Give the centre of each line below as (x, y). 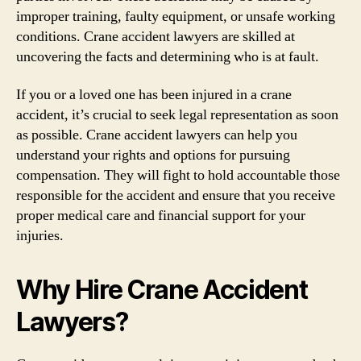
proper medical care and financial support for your (161, 216)
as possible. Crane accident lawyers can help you (157, 135)
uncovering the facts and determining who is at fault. (168, 56)
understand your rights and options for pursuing (153, 155)
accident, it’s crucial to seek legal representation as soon (177, 115)
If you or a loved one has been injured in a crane (154, 95)
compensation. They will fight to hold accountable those (178, 175)
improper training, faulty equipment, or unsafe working (176, 16)
